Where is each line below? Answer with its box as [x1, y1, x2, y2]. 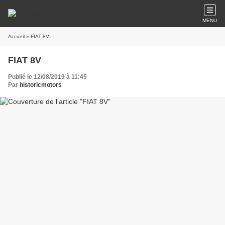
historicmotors [20, 81, 62, 88]
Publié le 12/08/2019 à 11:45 [8, 73, 87, 80]
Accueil [8, 34, 25, 39]
